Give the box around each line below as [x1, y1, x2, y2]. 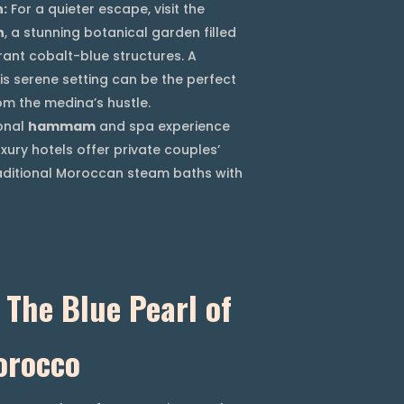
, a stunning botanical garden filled [5, 23, 236, 41]
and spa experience [96, 116, 230, 135]
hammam [28, 116, 96, 135]
